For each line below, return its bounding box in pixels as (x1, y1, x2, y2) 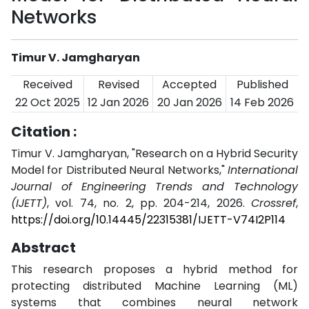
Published (236, 77, 288, 92)
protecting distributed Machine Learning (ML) (11, 278, 298, 294)
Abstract (11, 238, 76, 257)
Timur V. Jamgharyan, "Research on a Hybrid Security (11, 146, 298, 161)
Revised (97, 77, 139, 92)
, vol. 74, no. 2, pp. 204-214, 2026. (47, 195, 251, 211)
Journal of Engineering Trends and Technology (11, 179, 298, 195)
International (228, 162, 298, 178)
